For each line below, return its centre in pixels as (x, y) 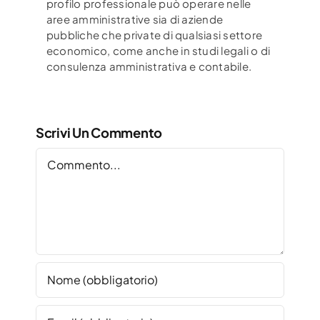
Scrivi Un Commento (99, 132)
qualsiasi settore (219, 34)
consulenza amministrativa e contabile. (149, 66)
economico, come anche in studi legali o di (159, 50)
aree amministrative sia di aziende (135, 19)
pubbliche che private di (111, 34)
